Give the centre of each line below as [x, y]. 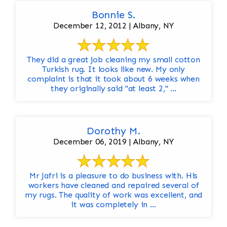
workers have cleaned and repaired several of [113, 185]
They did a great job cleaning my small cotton [113, 60]
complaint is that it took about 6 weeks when [113, 79]
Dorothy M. [113, 131]
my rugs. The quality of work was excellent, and [113, 195]
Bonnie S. [113, 15]
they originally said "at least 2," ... [113, 89]
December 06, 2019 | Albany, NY [113, 142]
